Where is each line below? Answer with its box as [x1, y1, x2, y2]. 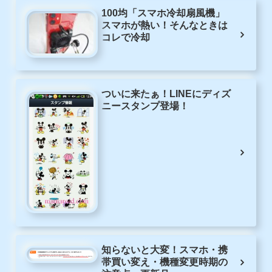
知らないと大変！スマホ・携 [101, 244, 228, 255]
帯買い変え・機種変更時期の [101, 256, 228, 267]
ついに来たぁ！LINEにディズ [101, 88, 231, 99]
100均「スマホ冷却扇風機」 [101, 8, 225, 19]
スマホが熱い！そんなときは [101, 20, 228, 31]
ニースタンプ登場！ [101, 100, 189, 111]
